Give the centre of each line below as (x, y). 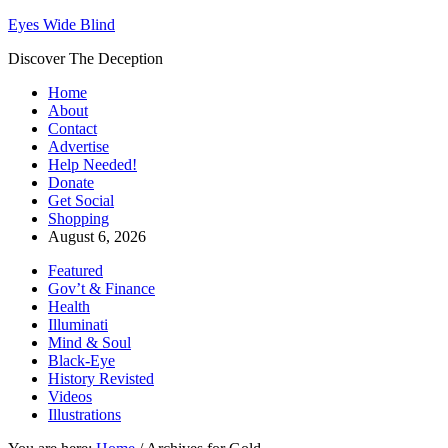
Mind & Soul (89, 342)
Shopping (78, 218)
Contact (72, 128)
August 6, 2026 (97, 236)
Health (69, 306)
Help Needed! (92, 164)
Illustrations (84, 414)
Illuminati (78, 324)
